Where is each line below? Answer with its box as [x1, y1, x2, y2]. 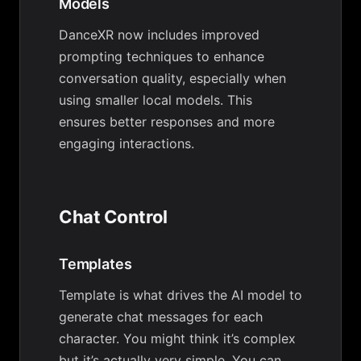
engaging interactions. [59, 135, 194, 151]
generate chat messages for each [59, 309, 263, 325]
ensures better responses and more [59, 114, 275, 130]
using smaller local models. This [59, 92, 252, 108]
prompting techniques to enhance [59, 48, 264, 64]
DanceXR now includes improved [59, 27, 259, 43]
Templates [59, 255, 132, 272]
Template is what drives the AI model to [59, 287, 302, 303]
